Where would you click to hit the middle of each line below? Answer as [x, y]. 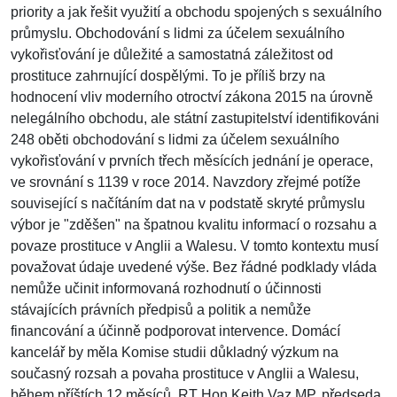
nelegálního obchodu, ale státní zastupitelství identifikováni [195, 118]
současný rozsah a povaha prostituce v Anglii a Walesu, [185, 373]
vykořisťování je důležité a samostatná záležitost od [172, 54]
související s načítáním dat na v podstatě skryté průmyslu [188, 203]
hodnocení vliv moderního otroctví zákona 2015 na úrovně [192, 97]
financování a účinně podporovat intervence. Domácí [175, 331]
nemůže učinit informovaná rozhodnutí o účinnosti [166, 288]
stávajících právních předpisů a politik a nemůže [161, 309]
